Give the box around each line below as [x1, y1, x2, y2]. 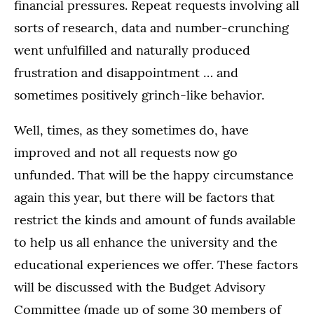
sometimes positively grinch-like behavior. [14, 87, 264, 103]
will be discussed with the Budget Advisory [14, 279, 266, 295]
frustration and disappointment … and [14, 64, 238, 81]
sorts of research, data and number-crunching [14, 20, 289, 36]
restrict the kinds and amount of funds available [14, 212, 296, 228]
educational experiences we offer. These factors [14, 257, 298, 273]
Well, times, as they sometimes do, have [14, 122, 249, 138]
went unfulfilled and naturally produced [14, 42, 250, 58]
